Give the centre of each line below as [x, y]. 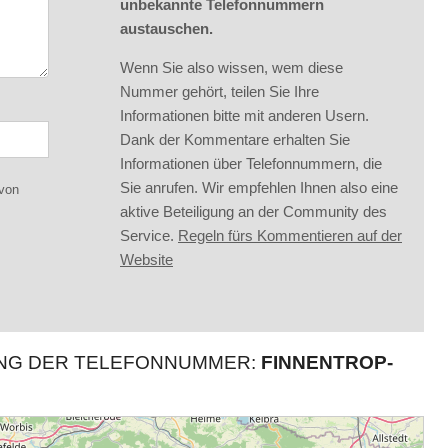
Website [146, 259]
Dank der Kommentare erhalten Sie [235, 139]
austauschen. [166, 28]
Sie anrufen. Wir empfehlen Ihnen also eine [259, 187]
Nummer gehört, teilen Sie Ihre [219, 91]
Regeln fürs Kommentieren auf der [290, 235]
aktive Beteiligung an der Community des [253, 211]
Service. [149, 235]
